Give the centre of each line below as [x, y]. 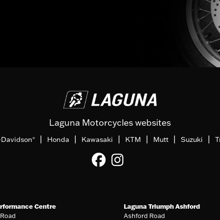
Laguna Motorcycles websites [110, 123]
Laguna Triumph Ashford [162, 206]
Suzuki [192, 140]
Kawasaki [97, 140]
